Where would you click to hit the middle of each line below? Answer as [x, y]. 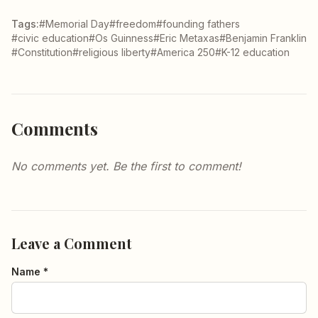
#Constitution [42, 52]
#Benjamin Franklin [263, 38]
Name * [30, 271]
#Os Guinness [121, 38]
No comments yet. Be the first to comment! [126, 166]
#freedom [133, 23]
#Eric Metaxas [186, 38]
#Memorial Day [74, 23]
